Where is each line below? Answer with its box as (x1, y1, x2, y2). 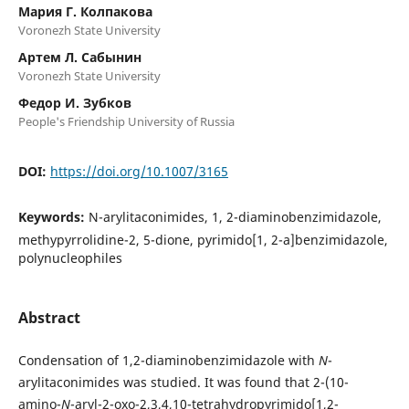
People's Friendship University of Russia (17, 112, 235, 130)
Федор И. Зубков (17, 93, 131, 111)
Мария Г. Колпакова (17, 2, 152, 20)
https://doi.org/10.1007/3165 (49, 162, 228, 180)
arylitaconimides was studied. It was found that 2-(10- (17, 372, 349, 391)
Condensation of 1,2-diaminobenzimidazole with (17, 351, 319, 369)
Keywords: (17, 207, 89, 225)
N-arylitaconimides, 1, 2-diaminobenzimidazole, (88, 207, 382, 225)
